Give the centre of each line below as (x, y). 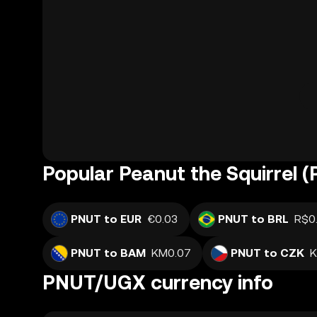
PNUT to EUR (106, 219)
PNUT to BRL (253, 219)
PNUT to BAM (108, 253)
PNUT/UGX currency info (158, 282)
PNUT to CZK (267, 253)
